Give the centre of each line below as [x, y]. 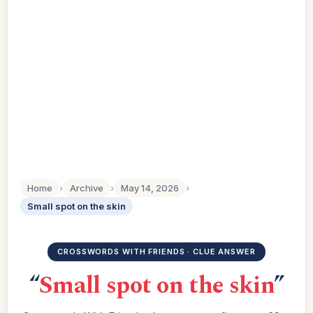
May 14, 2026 [150, 188]
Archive [87, 188]
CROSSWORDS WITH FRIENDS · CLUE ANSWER [156, 252]
